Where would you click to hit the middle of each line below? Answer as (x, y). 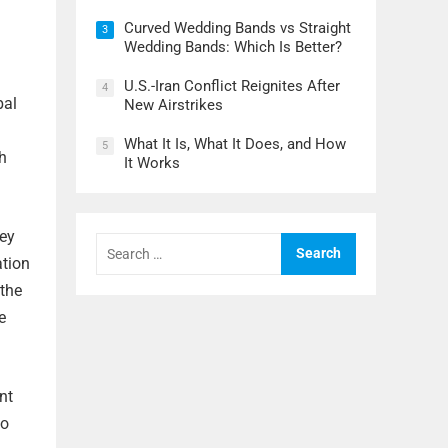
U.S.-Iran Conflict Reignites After (232, 86)
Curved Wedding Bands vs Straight (237, 28)
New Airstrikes (173, 105)
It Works (152, 163)
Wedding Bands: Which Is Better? (233, 47)
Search (119, 240)
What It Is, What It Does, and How (235, 144)
